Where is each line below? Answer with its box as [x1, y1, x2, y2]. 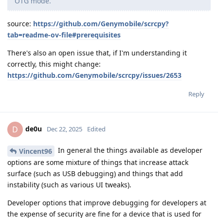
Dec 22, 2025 [47, 125, 82, 134]
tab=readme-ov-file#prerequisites [7, 30, 121, 40]
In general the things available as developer [56, 145, 202, 155]
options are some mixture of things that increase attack [7, 158, 188, 167]
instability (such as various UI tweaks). [7, 180, 131, 190]
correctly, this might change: [7, 59, 101, 69]
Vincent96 [19, 146, 52, 156]
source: [7, 19, 33, 29]
